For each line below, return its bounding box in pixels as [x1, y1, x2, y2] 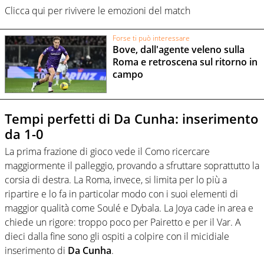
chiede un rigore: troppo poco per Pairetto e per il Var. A [5, 216, 241, 229]
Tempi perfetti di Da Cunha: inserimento [5, 109, 258, 127]
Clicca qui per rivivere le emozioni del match [5, 4, 190, 17]
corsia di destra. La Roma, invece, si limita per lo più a [5, 173, 227, 187]
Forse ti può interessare [112, 33, 190, 44]
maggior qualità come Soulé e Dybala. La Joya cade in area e [5, 202, 253, 215]
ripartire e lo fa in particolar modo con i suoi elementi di [5, 187, 238, 201]
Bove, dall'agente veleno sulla [112, 42, 245, 56]
